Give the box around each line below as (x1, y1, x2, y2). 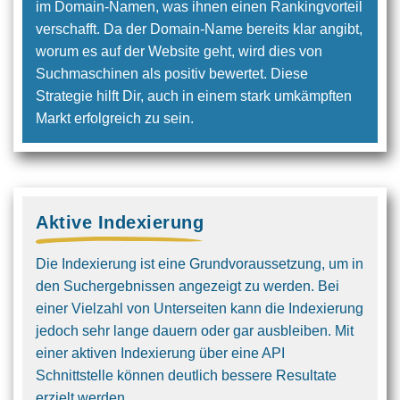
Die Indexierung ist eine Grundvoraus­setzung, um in (36, 256, 363, 271)
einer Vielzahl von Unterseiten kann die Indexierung (36, 301, 363, 316)
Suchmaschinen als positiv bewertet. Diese (36, 66, 308, 81)
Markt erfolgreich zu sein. (36, 111, 194, 126)
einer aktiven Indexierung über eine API (36, 346, 285, 361)
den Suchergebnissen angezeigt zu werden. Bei (36, 279, 339, 294)
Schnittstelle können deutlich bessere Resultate (36, 368, 337, 383)
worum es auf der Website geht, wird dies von (36, 44, 322, 59)
